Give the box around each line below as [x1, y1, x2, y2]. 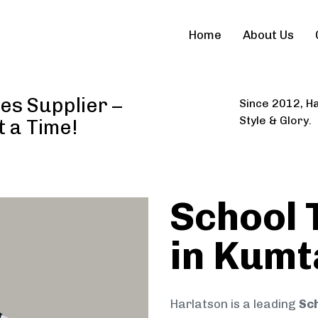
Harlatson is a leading [170, 297, 299, 312]
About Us [243, 28, 295, 43]
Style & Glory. [238, 113, 312, 127]
